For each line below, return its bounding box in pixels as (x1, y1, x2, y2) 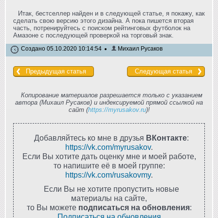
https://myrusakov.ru (88, 106, 146, 114)
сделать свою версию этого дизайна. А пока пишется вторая (13, 17, 194, 25)
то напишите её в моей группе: (53, 161, 165, 170)
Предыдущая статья (26, 68, 86, 75)
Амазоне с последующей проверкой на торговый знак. (13, 32, 174, 39)
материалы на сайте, (71, 194, 147, 203)
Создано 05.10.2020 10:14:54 (21, 45, 102, 53)
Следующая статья (135, 68, 192, 75)
